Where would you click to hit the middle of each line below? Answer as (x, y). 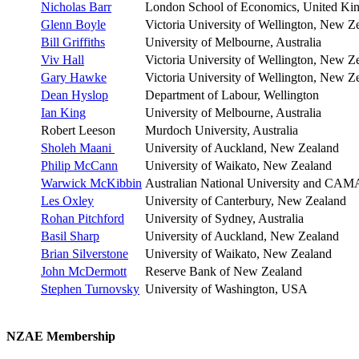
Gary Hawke (74, 78)
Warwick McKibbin (91, 184)
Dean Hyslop (75, 95)
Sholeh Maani (78, 148)
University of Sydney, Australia (224, 219)
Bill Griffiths (73, 42)
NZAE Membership (61, 336)
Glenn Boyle (73, 25)
